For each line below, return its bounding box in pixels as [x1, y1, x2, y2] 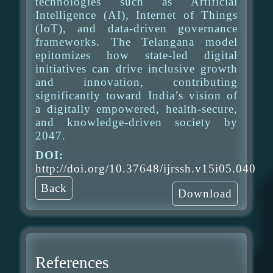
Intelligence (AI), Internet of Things [35, 9, 238, 21]
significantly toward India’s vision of [35, 89, 238, 102]
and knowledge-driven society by [35, 116, 238, 129]
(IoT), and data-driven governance [35, 22, 238, 35]
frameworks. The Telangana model [35, 35, 238, 48]
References [35, 253, 109, 272]
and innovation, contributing [35, 76, 238, 88]
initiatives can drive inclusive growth [35, 62, 238, 75]
